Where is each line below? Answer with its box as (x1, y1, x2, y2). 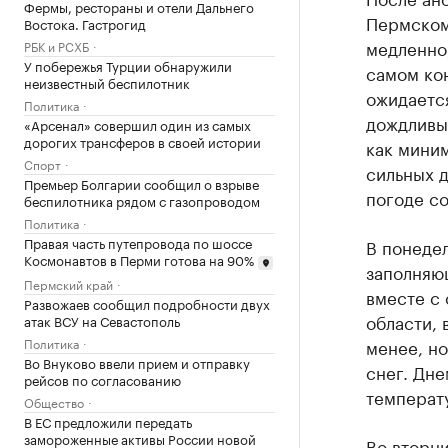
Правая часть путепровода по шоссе (24, 232, 252, 252)
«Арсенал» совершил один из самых (24, 114, 251, 134)
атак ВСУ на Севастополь (24, 309, 180, 330)
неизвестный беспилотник (24, 72, 190, 92)
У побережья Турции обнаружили (24, 55, 232, 75)
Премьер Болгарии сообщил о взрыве (24, 173, 259, 193)
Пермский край (24, 273, 113, 293)
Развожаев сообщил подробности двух (24, 292, 270, 313)
